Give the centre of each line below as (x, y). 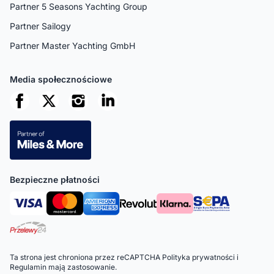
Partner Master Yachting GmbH (72, 45)
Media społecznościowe (61, 79)
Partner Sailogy (40, 26)
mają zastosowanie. (82, 267)
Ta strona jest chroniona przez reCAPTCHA (86, 257)
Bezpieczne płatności (55, 179)
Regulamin (28, 267)
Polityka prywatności (198, 257)
